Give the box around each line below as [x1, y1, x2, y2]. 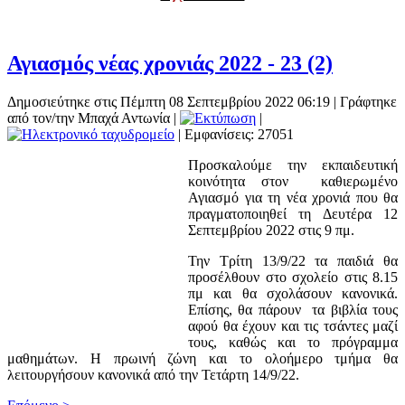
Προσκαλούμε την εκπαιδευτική [188, 156, 398, 173]
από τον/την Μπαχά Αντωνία [7, 109, 174, 126]
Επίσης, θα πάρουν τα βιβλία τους [188, 301, 398, 317]
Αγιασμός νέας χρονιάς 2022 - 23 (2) [7, 51, 333, 75]
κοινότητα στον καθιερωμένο [188, 173, 398, 189]
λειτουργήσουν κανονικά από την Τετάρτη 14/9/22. [7, 366, 299, 382]
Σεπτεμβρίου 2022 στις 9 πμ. [188, 221, 358, 238]
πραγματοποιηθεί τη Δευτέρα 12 [188, 205, 398, 221]
